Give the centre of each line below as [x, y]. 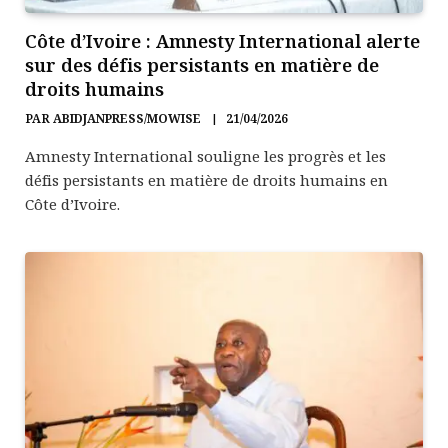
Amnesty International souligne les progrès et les [205, 155]
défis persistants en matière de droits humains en [206, 179]
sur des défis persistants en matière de [202, 64]
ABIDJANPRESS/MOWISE [127, 118]
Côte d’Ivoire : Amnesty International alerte [222, 40]
